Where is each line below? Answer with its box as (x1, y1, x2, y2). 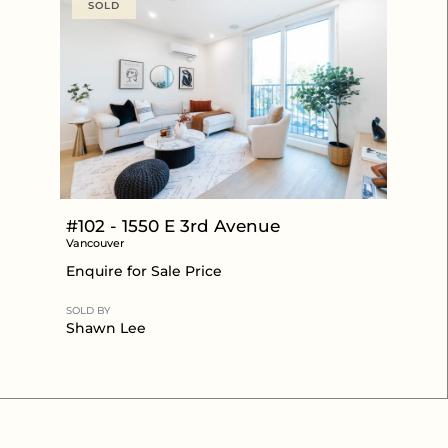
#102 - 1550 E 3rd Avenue (66, 215, 280, 236)
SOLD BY (66, 303, 110, 317)
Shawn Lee (66, 318, 146, 337)
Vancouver (66, 235, 125, 250)
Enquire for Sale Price (66, 261, 222, 280)
